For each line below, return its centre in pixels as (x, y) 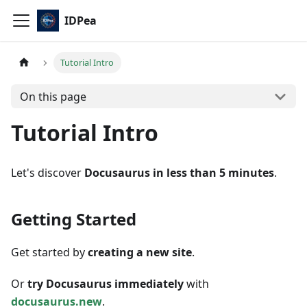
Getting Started (74, 219)
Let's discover (48, 173)
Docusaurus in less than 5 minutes (179, 173)
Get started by (49, 252)
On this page (53, 96)
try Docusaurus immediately (106, 284)
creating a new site (140, 252)
